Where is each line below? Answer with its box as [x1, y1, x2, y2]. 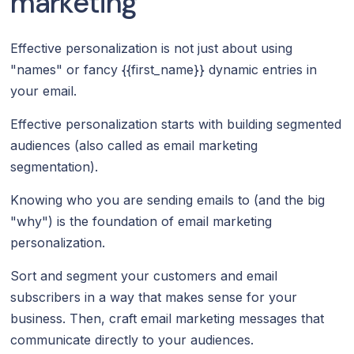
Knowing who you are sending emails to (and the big [10, 191, 326, 208]
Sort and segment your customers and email [10, 267, 278, 284]
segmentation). [10, 158, 99, 175]
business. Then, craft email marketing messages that [10, 310, 325, 326]
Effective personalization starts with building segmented [10, 115, 342, 132]
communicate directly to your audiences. [10, 331, 254, 348]
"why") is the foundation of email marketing [10, 213, 273, 229]
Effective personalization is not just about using [10, 40, 293, 56]
